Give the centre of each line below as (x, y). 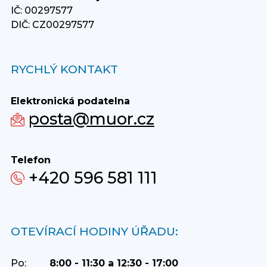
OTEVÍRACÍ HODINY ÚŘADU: (94, 231)
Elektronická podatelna (70, 101)
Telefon (30, 160)
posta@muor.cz (91, 119)
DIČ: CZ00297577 (52, 24)
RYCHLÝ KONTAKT (64, 69)
